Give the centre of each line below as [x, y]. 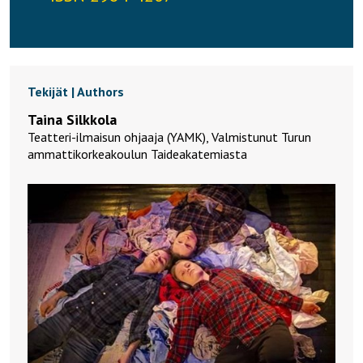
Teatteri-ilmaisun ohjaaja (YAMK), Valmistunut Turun [169, 137]
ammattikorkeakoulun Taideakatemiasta [137, 154]
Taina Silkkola [72, 120]
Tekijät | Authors [76, 92]
